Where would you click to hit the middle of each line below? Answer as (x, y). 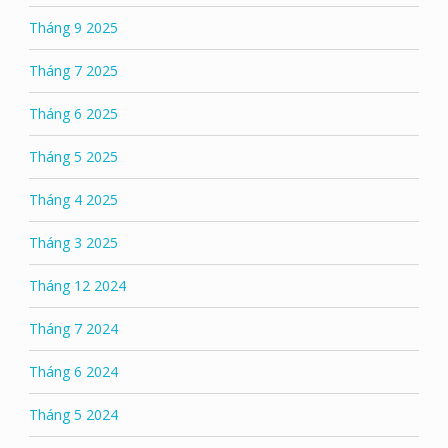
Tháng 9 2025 (73, 27)
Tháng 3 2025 (73, 242)
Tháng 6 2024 (73, 371)
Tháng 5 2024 (73, 414)
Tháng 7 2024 (73, 328)
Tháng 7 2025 (73, 70)
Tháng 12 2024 (77, 285)
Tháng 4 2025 (73, 199)
